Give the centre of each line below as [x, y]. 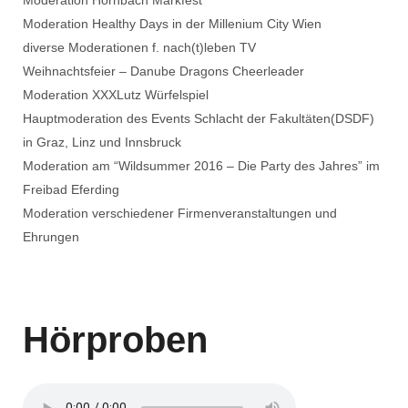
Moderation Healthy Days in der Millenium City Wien [172, 24]
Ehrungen [51, 237]
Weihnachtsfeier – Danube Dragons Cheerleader [163, 71]
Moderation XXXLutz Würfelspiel [116, 95]
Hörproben [115, 340]
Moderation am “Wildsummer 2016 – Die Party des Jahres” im [201, 166]
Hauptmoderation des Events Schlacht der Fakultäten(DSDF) [199, 118]
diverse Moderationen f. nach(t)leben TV [139, 47]
